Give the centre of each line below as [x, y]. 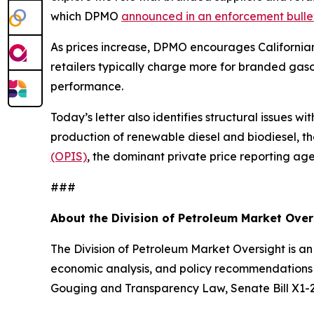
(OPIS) [69, 157]
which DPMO [86, 16]
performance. [87, 87]
